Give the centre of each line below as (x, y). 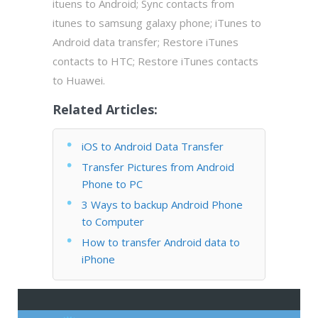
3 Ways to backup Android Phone (162, 204)
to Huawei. (79, 80)
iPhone (98, 259)
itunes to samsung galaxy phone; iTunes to (157, 22)
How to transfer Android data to (161, 242)
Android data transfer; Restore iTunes (146, 42)
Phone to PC (112, 183)
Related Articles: (105, 109)
